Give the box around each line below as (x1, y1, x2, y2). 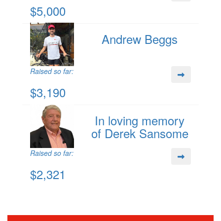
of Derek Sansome (91, 124, 188, 142)
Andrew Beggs (102, 30, 178, 47)
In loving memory (95, 111, 185, 129)
